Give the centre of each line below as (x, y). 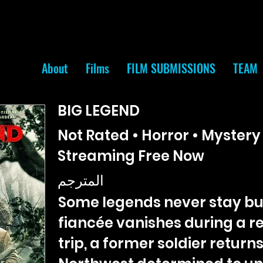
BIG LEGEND (99, 111)
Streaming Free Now (131, 156)
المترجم (81, 181)
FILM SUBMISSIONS (171, 68)
